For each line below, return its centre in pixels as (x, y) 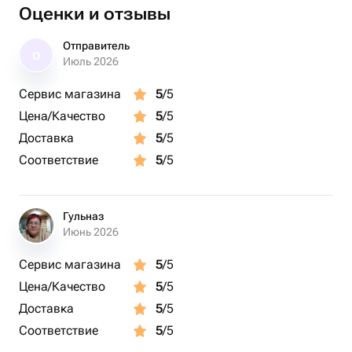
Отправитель (96, 46)
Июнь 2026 (91, 232)
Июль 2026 (91, 61)
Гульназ (84, 216)
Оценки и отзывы (95, 14)
